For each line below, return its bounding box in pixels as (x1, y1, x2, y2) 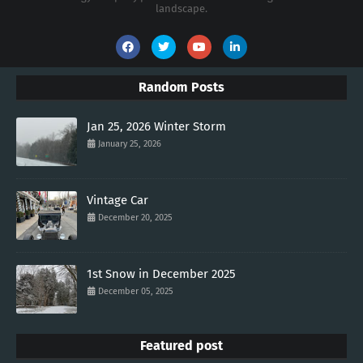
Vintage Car (87, 193, 148, 208)
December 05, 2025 (98, 286, 173, 297)
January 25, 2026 (98, 139, 161, 150)
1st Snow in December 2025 (87, 267, 236, 282)
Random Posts (139, 79, 224, 96)
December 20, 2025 (98, 212, 173, 224)
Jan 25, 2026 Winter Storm (87, 119, 226, 135)
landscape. (156, 2, 207, 15)
